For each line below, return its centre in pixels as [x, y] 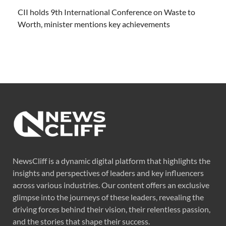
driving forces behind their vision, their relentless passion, [111, 209]
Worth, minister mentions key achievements [94, 24]
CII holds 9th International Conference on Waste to [106, 12]
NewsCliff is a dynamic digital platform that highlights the [111, 160]
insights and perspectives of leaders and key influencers [108, 173]
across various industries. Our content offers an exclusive [111, 185]
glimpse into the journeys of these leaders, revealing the [108, 197]
